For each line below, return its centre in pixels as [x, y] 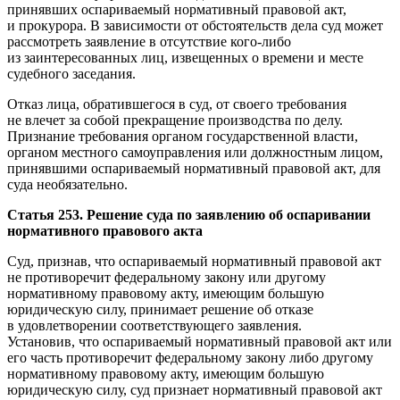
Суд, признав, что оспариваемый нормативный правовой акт [194, 261]
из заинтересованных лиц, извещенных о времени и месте [185, 57]
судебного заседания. [71, 73]
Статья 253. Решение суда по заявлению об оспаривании [189, 214]
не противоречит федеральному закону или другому [167, 277]
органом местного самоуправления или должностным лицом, [195, 152]
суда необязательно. [67, 184]
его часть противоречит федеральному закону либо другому [190, 357]
